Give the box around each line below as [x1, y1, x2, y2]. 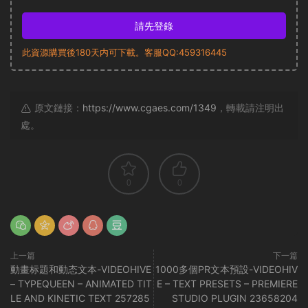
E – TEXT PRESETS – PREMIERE [157, 277, 298, 289]
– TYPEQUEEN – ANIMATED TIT [10, 277, 152, 289]
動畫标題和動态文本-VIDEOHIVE [10, 263, 151, 275]
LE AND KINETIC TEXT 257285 [10, 291, 150, 304]
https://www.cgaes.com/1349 [82, 101, 217, 113]
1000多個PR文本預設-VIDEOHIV [155, 263, 298, 275]
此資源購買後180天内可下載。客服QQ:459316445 [22, 46, 227, 58]
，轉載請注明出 [217, 101, 284, 113]
